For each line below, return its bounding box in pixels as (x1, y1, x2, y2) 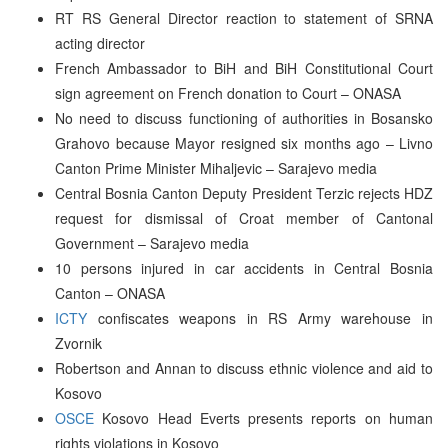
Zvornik (55, 332, 102, 353)
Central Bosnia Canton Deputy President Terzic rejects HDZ (55, 182, 433, 203)
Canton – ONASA (55, 282, 165, 303)
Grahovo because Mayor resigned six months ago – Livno (55, 132, 433, 153)
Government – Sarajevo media (55, 232, 249, 253)
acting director (55, 32, 145, 53)
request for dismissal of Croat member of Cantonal (55, 207, 433, 228)
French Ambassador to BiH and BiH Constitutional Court (55, 57, 433, 78)
